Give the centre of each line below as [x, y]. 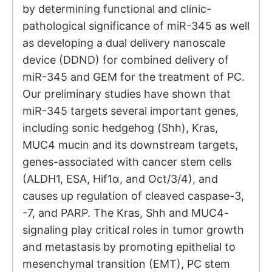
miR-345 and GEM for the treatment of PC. [134, 77]
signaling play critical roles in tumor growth [133, 230]
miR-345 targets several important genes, [131, 111]
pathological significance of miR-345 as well [136, 26]
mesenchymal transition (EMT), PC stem [126, 264]
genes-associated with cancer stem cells [127, 162]
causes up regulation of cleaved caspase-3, [133, 196]
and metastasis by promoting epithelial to [129, 247]
